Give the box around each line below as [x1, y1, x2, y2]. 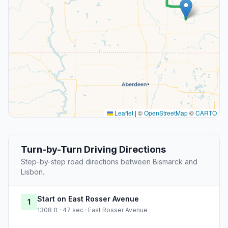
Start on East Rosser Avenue [37, 194, 139, 204]
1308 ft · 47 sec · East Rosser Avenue [37, 206, 148, 214]
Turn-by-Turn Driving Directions [21, 144, 166, 155]
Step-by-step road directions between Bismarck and [21, 157, 197, 166]
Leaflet [113, 108, 133, 118]
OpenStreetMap [144, 108, 188, 118]
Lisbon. [21, 167, 44, 177]
